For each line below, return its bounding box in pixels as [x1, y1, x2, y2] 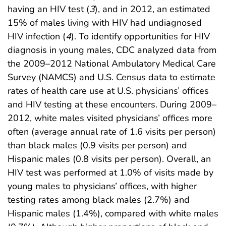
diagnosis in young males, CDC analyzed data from [8, 43, 216, 56]
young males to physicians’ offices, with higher [8, 180, 197, 192]
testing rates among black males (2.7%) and [8, 193, 190, 206]
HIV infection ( [8, 30, 66, 42]
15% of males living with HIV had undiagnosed [8, 16, 202, 29]
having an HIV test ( [8, 3, 89, 15]
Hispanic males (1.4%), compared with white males [8, 207, 218, 219]
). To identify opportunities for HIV [71, 30, 210, 42]
